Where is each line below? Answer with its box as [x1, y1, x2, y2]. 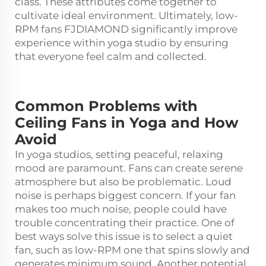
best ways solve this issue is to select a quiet [15, 230, 233, 242]
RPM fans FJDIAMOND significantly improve [15, 23, 237, 35]
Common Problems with [15, 97, 198, 115]
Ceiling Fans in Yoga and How [15, 113, 238, 131]
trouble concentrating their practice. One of [15, 216, 235, 229]
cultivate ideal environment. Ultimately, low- [15, 9, 238, 21]
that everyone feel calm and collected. [15, 50, 209, 62]
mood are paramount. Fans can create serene [15, 161, 243, 174]
